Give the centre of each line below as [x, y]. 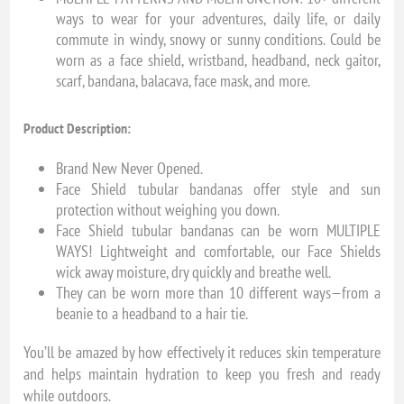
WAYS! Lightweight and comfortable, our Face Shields [218, 252]
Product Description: [78, 129]
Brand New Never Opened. [130, 169]
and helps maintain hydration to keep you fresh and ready [202, 374]
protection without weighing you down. [168, 210]
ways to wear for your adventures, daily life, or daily [218, 19]
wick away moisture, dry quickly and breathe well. [194, 272]
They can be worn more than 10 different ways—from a [218, 293]
